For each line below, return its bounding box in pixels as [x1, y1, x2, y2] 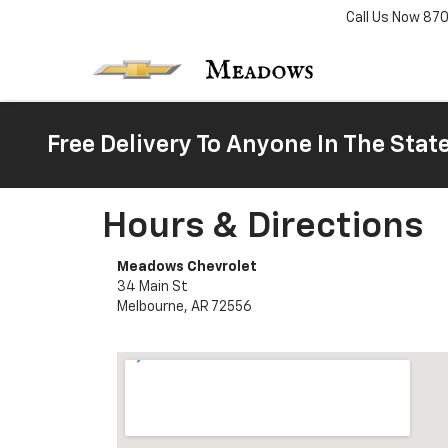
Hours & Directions [102, 209, 423, 245]
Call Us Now [346, 11, 420, 26]
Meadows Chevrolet [117, 260, 257, 274]
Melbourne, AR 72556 [117, 300, 252, 314]
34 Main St [117, 280, 188, 294]
